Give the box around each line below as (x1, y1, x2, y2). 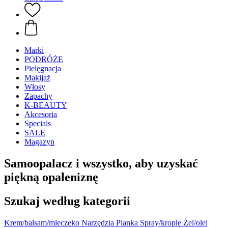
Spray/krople (140, 218, 181, 227)
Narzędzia (81, 218, 114, 227)
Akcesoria (24, 110, 57, 119)
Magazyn (24, 137, 54, 146)
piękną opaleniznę (4, 170, 98, 184)
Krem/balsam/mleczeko (4, 218, 79, 227)
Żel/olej (183, 218, 208, 227)
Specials (24, 119, 51, 128)
